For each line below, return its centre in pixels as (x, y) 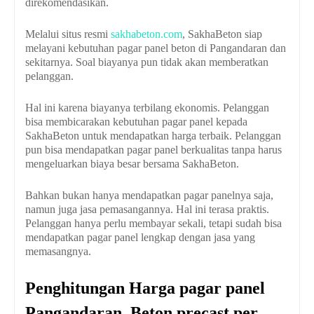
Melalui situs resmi (68, 34)
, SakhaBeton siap (222, 34)
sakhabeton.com (146, 34)
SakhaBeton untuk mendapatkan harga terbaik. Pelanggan (153, 136)
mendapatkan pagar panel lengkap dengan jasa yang (140, 238)
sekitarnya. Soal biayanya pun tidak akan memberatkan (147, 62)
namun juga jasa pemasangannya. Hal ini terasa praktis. (147, 210)
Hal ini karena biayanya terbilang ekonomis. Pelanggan (147, 108)
